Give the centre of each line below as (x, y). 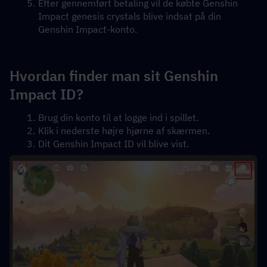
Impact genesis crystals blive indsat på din (130, 16)
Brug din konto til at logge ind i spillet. (118, 117)
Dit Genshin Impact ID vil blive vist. (113, 144)
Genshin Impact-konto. (88, 29)
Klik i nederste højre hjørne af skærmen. (124, 131)
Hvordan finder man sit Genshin (114, 76)
